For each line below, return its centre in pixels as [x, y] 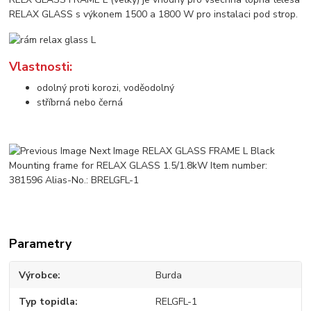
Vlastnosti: [41, 67]
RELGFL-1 [176, 302]
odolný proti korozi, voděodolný [106, 87]
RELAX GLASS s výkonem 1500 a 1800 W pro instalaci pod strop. [154, 15]
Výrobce [39, 275]
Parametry [41, 243]
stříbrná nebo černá [80, 102]
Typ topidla [47, 302]
